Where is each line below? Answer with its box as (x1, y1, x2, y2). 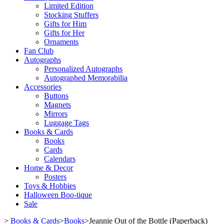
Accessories (24, 82, 61, 91)
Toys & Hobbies (24, 181, 76, 190)
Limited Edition (44, 1, 93, 10)
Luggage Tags (44, 118, 89, 127)
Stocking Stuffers (44, 10, 98, 19)
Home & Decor (24, 163, 73, 172)
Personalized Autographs (44, 64, 122, 73)
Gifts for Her (44, 28, 84, 37)
